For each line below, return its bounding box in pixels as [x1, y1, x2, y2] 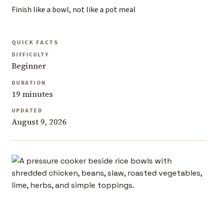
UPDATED [12, 107, 42, 115]
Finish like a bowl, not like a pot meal [12, 4, 136, 16]
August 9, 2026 [12, 116, 67, 128]
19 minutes [12, 88, 53, 100]
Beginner [12, 60, 46, 72]
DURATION [12, 78, 46, 87]
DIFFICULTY [12, 51, 49, 59]
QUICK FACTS [12, 37, 59, 47]
